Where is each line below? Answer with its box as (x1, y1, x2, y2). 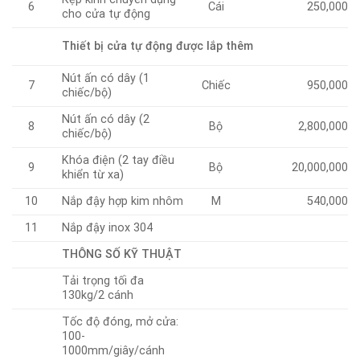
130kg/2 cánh (62, 288, 134, 302)
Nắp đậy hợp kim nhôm (62, 194, 184, 208)
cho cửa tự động (62, 6, 151, 21)
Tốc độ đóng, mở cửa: (62, 314, 179, 329)
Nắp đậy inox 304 (62, 220, 153, 235)
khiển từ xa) (62, 167, 125, 182)
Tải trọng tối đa (62, 273, 145, 288)
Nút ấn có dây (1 (62, 71, 150, 85)
